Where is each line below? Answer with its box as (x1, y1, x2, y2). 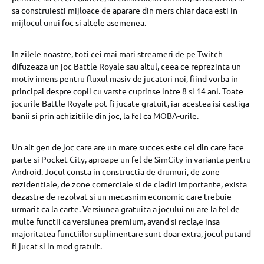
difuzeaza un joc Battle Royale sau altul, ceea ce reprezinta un (12, 61, 241, 72)
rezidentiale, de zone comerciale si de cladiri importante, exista (12, 179, 247, 190)
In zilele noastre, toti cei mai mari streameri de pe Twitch (12, 48, 223, 60)
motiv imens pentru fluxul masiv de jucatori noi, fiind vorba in (12, 73, 238, 84)
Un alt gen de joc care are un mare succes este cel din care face (12, 141, 244, 153)
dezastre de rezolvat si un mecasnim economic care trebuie (12, 191, 232, 202)
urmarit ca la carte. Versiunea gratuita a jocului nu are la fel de (12, 203, 240, 214)
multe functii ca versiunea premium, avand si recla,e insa (12, 216, 220, 227)
